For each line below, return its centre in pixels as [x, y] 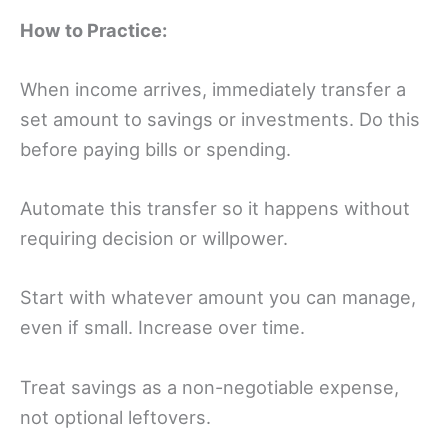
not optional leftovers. [115, 416]
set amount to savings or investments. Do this [220, 119]
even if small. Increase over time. [162, 327]
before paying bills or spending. [155, 149]
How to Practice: [93, 29]
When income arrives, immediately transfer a [213, 89]
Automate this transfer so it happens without [215, 208]
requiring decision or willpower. [154, 238]
